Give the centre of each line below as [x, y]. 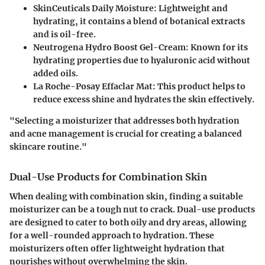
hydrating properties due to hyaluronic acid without [142, 61]
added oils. [56, 74]
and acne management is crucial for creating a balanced [126, 134]
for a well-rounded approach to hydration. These [112, 235]
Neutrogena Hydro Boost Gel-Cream [109, 48]
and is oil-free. [64, 35]
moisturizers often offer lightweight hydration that [117, 248]
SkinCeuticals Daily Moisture [93, 9]
